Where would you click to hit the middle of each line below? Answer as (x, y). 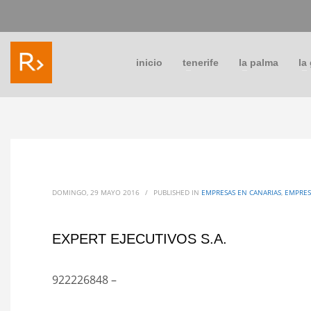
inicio (149, 62)
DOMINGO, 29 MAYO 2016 (96, 192)
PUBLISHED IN (177, 192)
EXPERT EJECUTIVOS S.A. (140, 239)
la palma (258, 62)
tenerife (200, 62)
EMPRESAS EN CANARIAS (241, 192)
